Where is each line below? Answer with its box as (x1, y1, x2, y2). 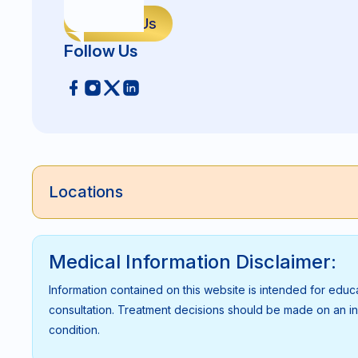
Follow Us (64, 42, 137, 62)
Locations (49, 181, 123, 201)
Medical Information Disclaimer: (49, 249, 336, 273)
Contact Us (80, 15, 157, 33)
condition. (49, 322, 106, 336)
